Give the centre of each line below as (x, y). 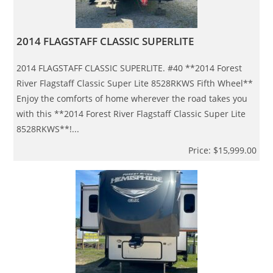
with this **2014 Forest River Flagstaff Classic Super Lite (131, 113)
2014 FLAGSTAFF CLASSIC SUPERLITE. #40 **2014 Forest (129, 68)
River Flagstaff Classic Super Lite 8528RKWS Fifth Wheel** (135, 83)
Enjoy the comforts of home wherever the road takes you (132, 98)
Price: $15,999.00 (222, 150)
